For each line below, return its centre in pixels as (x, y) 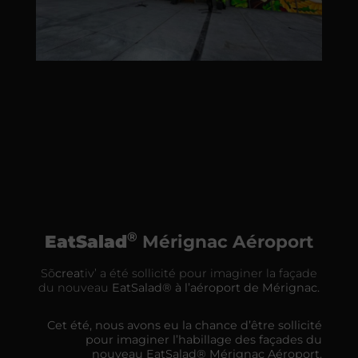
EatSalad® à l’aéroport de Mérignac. (216, 288)
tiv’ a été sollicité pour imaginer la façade (199, 274)
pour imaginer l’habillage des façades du (204, 339)
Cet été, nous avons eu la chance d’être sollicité (185, 325)
